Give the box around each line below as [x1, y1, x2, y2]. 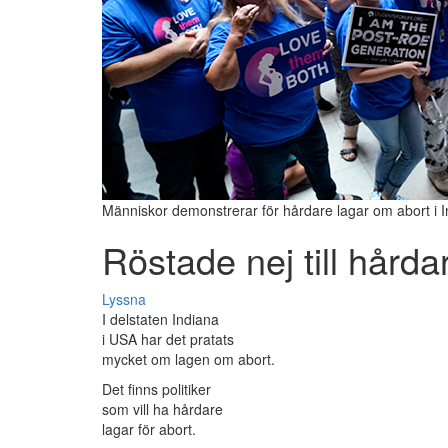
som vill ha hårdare [102, 399, 223, 420]
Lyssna [102, 289, 146, 310]
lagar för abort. [102, 419, 196, 440]
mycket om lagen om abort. [102, 349, 275, 370]
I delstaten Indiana [102, 309, 219, 330]
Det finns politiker [102, 379, 211, 400]
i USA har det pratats [102, 329, 234, 350]
